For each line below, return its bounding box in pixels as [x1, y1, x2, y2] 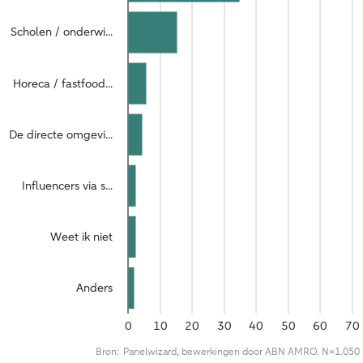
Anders [76, 280, 113, 296]
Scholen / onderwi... [11, 24, 113, 41]
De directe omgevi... [9, 126, 113, 143]
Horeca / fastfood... [13, 75, 113, 92]
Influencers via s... [22, 177, 113, 194]
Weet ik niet [50, 228, 113, 245]
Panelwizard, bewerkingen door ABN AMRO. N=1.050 [122, 345, 360, 358]
